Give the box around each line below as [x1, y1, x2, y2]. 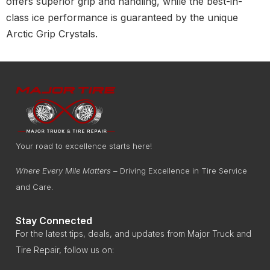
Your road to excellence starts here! [16, 140, 152, 151]
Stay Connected [16, 215, 92, 227]
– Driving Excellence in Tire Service [111, 165, 247, 175]
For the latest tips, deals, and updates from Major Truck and [16, 228, 251, 239]
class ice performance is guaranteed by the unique [6, 11, 238, 24]
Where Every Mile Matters [16, 165, 111, 175]
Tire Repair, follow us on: [16, 245, 114, 256]
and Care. [16, 181, 54, 192]
